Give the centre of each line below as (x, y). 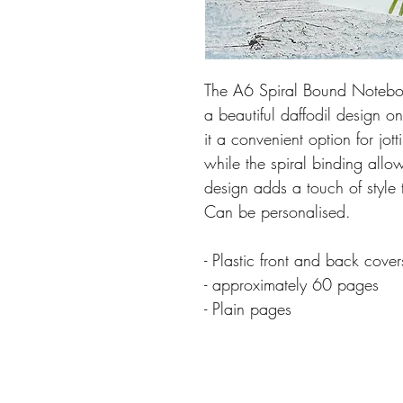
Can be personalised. (278, 211)
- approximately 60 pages (291, 284)
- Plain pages (248, 309)
